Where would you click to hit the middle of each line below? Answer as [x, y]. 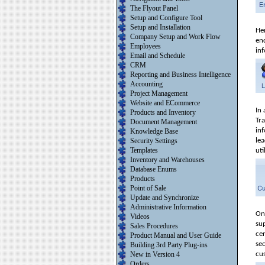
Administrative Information [168, 207]
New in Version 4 [155, 254]
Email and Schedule [158, 56]
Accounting [146, 84]
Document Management [164, 122]
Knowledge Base [154, 131]
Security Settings [154, 141]
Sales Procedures [154, 226]
